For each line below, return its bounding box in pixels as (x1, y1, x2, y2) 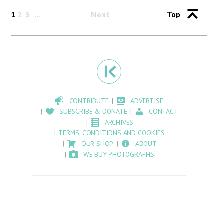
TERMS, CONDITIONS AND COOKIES (58, 128, 165, 138)
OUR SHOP (81, 139, 113, 148)
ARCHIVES (104, 118, 133, 127)
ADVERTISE (130, 96, 163, 106)
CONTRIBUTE (69, 96, 109, 106)
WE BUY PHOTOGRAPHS (83, 150, 155, 159)
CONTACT (149, 107, 179, 116)
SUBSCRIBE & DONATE (59, 107, 127, 116)
